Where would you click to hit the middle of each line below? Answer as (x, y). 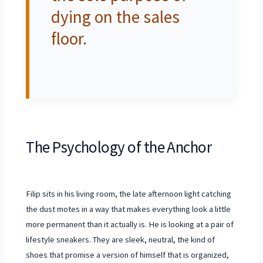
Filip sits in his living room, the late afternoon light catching (129, 194)
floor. (69, 39)
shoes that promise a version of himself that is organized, (128, 255)
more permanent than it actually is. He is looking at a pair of (130, 225)
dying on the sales (115, 17)
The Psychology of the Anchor (119, 146)
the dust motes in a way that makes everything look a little (129, 209)
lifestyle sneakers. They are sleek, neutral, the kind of (121, 240)
